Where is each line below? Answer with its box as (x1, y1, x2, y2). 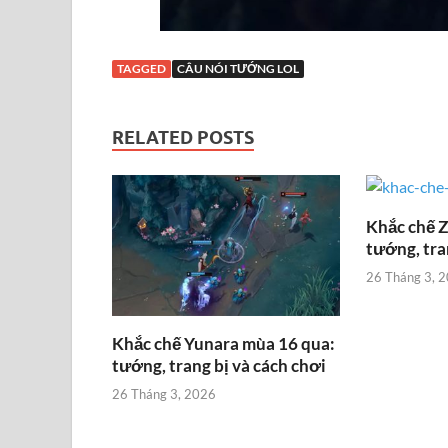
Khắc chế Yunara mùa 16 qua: (112, 332, 335, 354)
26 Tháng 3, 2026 (112, 386, 216, 403)
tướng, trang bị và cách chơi (112, 354, 326, 376)
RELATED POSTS (112, 126, 254, 148)
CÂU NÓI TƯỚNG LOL (177, 60, 299, 76)
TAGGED (117, 60, 166, 76)
